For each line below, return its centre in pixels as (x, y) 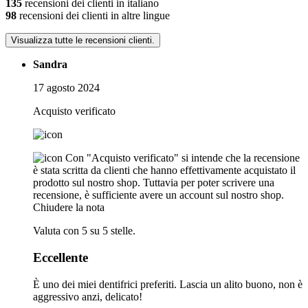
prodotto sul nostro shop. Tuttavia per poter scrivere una (154, 183)
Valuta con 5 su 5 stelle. (84, 231)
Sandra (50, 65)
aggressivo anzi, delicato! (88, 296)
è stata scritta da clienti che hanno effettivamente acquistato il (164, 170)
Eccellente (60, 257)
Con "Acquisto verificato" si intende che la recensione (183, 158)
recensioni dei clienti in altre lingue (93, 16)
